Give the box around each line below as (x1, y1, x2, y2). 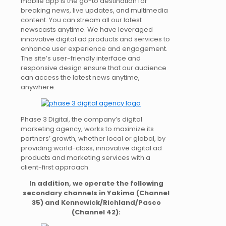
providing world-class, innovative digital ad (21, 143, 162, 153)
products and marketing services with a (21, 152, 150, 162)
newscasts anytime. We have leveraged (21, 24, 153, 34)
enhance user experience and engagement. (21, 43, 167, 53)
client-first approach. (21, 162, 90, 172)
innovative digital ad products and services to (21, 34, 170, 44)
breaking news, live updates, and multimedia (21, 5, 168, 15)
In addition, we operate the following (29, 178, 163, 188)
